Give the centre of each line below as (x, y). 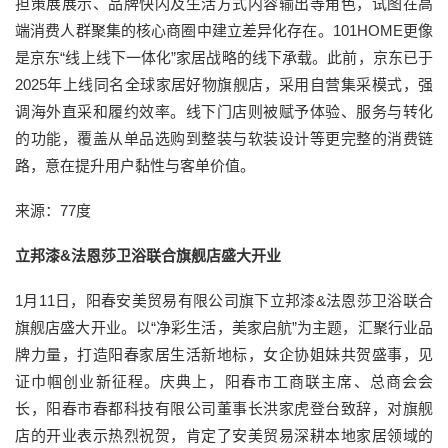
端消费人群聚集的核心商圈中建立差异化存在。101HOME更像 (224, 30)
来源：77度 (53, 210)
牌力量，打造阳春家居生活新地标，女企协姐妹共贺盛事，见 (224, 354)
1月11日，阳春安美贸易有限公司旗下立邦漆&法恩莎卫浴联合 (224, 300)
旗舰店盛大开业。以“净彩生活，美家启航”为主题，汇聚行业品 (224, 327)
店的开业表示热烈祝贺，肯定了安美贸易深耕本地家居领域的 (224, 435)
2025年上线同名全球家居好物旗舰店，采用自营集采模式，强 (224, 84)
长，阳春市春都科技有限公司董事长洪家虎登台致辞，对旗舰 (224, 408)
